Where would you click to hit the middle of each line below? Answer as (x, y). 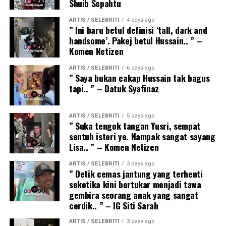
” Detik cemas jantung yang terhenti (136, 174)
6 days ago (140, 68)
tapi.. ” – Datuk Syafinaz (114, 89)
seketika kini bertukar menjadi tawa (135, 184)
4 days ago (140, 20)
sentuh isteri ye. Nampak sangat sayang (142, 136)
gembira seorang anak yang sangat (133, 195)
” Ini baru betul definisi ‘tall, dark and (138, 30)
